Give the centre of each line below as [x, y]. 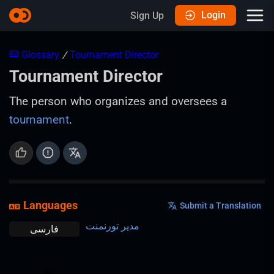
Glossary [40, 55]
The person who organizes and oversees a [118, 101]
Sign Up [147, 15]
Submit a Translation [220, 206]
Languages [50, 206]
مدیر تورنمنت [113, 226]
